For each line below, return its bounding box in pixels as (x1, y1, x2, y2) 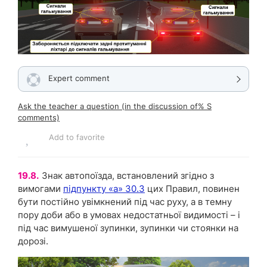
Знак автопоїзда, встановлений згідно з (42, 170, 214, 182)
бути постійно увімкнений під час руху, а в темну (18, 196, 232, 208)
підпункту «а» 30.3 (63, 183, 145, 195)
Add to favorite (49, 132, 105, 142)
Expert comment (48, 73, 110, 83)
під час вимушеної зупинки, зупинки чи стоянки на (18, 222, 238, 234)
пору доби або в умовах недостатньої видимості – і (18, 209, 240, 221)
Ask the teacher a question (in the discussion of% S (18, 101, 212, 111)
